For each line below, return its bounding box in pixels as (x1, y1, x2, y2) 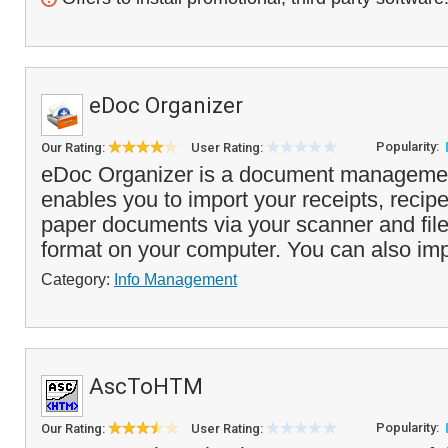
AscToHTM (89, 374, 203, 399)
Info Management (114, 270, 237, 288)
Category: (41, 270, 114, 288)
